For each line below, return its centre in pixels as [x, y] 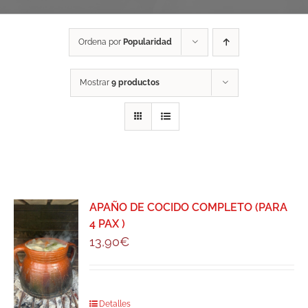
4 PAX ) [108, 224]
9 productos [135, 83]
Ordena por [101, 42]
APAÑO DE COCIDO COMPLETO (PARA [189, 208]
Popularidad [147, 42]
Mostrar [95, 83]
